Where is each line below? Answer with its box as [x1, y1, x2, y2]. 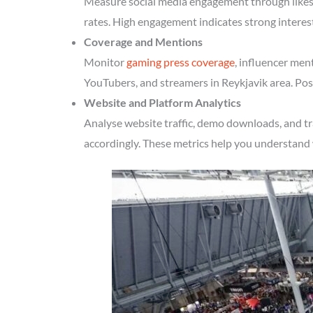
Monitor [84, 55, 126, 68]
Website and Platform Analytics [84, 96, 241, 109]
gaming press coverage [126, 55, 235, 68]
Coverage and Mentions [84, 35, 203, 48]
